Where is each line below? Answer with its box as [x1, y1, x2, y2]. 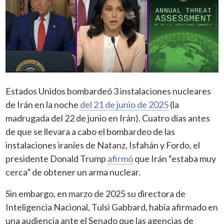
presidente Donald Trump [5, 152, 108, 164]
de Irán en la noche [5, 98, 80, 110]
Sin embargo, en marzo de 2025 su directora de [5, 187, 186, 199]
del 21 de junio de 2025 [80, 98, 169, 110]
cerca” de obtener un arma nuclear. [5, 166, 142, 177]
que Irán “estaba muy [133, 152, 216, 164]
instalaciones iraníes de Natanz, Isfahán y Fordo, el [5, 139, 200, 150]
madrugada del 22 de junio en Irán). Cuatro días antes [5, 112, 210, 123]
